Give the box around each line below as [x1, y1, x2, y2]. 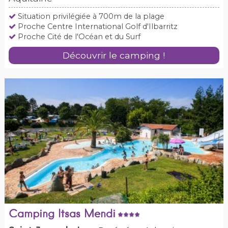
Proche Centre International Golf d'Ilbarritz [15, 21, 178, 31]
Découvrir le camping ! [63, 49, 165, 61]
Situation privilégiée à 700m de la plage [15, 11, 164, 21]
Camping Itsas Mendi [8, 209, 116, 220]
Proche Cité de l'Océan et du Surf [15, 32, 140, 41]
